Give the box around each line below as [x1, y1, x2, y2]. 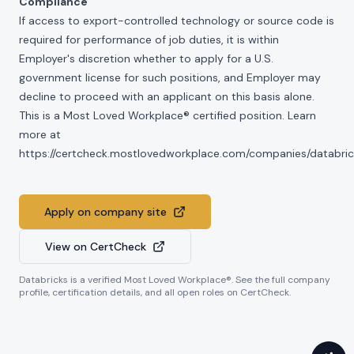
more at [19, 127, 61, 141]
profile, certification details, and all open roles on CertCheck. [19, 286, 291, 299]
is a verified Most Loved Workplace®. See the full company [68, 273, 330, 286]
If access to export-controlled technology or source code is [19, 13, 334, 28]
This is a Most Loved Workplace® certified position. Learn [19, 108, 316, 122]
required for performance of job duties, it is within [19, 32, 279, 47]
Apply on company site [44, 205, 167, 219]
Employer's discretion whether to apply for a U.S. [19, 51, 273, 66]
